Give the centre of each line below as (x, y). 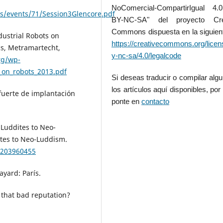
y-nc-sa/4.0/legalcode (147, 56)
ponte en (127, 101)
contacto (156, 101)
